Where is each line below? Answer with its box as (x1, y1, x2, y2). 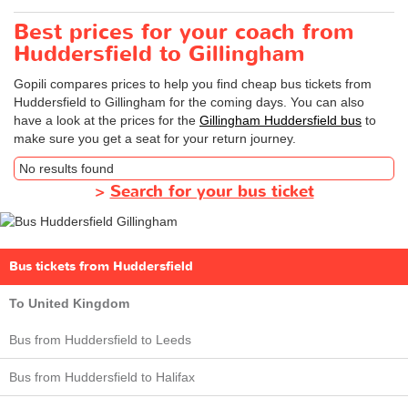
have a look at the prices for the (14, 113, 199, 128)
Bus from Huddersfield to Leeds (9, 332, 191, 348)
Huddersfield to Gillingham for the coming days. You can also (14, 95, 364, 110)
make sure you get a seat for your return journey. (14, 131, 296, 147)
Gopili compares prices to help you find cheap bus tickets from (14, 76, 372, 92)
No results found (19, 161, 114, 177)
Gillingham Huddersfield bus (199, 113, 362, 128)
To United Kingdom (9, 296, 129, 311)
